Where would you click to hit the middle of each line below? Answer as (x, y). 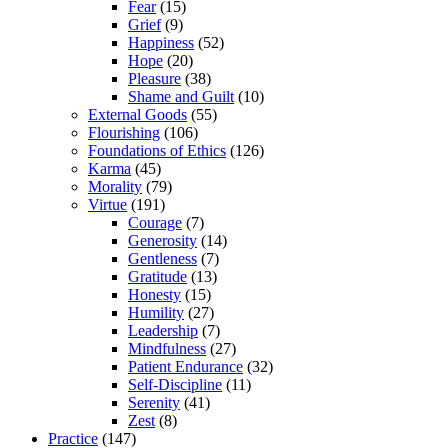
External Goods (137, 115)
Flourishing (124, 133)
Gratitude (157, 277)
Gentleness (162, 259)
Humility (156, 313)
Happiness (161, 43)
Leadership (163, 331)
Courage (155, 223)
